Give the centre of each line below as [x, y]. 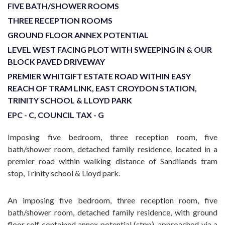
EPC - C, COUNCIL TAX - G [56, 115]
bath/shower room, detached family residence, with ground [113, 212]
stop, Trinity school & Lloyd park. [64, 173]
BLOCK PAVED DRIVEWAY [56, 62]
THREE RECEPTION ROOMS [60, 20]
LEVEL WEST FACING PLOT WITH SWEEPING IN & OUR [110, 49]
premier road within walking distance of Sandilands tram [113, 161]
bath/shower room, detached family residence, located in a [113, 149]
